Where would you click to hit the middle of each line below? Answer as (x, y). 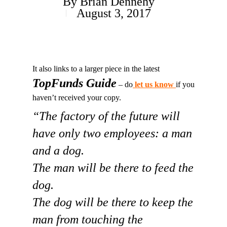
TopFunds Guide (74, 83)
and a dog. (58, 150)
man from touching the (88, 219)
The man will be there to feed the (113, 168)
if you (185, 84)
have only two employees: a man (112, 133)
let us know (154, 84)
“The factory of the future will (106, 116)
